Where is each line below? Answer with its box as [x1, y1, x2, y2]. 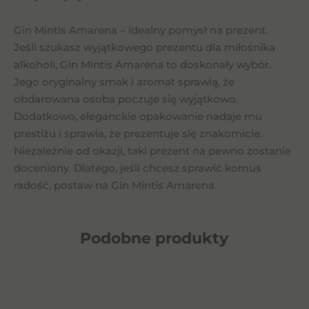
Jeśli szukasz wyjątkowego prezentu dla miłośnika [14, 41, 275, 54]
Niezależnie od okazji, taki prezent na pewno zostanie [14, 144, 291, 157]
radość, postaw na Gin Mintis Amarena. [14, 179, 217, 192]
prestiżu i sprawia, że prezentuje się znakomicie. [14, 127, 262, 140]
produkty [151, 229, 229, 248]
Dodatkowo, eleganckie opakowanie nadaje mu [14, 110, 262, 123]
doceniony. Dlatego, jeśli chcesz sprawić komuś [14, 161, 261, 175]
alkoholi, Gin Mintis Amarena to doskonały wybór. [14, 58, 271, 71]
